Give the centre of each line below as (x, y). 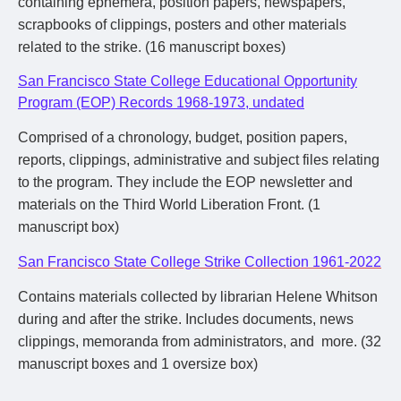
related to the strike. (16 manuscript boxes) (152, 47)
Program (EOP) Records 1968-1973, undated (161, 102)
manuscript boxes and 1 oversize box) (138, 364)
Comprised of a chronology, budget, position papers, (183, 137)
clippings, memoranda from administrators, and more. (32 (200, 341)
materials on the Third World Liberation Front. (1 (169, 205)
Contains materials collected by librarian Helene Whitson (198, 297)
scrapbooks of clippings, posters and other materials (182, 25)
